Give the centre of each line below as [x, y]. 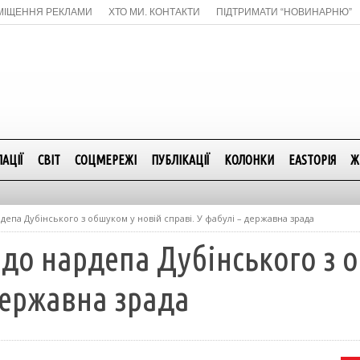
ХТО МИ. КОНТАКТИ [154, 12]
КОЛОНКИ [249, 160]
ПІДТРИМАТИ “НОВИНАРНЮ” [284, 12]
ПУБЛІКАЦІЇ [180, 160]
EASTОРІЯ [312, 160]
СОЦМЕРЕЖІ [106, 160]
